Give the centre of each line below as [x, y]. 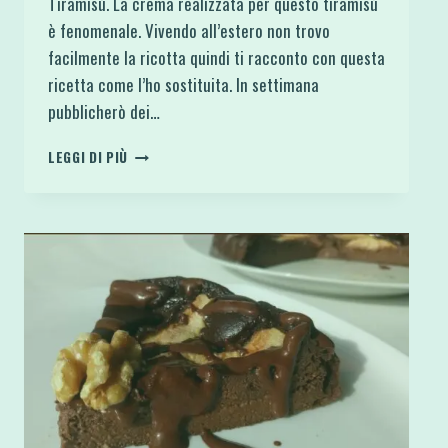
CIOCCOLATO [167, 235]
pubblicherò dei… [104, 112]
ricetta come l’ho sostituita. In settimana [183, 85]
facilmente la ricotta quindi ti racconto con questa [216, 58]
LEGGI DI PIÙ [88, 157]
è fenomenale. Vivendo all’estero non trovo [189, 31]
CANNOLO [156, 151]
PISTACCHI [161, 277]
